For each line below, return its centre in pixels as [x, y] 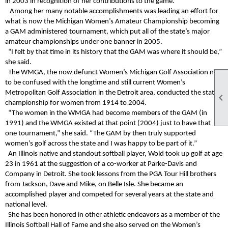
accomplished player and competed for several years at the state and [109, 195]
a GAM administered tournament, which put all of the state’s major [107, 32]
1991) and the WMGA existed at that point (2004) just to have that [108, 124]
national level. [26, 205]
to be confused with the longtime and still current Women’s [95, 83]
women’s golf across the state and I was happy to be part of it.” [101, 144]
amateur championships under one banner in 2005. [84, 42]
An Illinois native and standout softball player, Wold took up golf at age [114, 154]
